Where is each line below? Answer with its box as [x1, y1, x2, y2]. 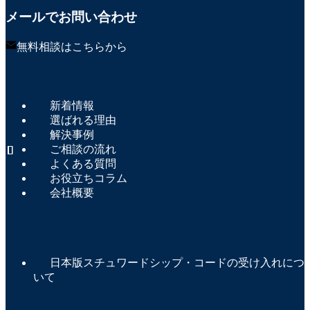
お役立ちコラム [50, 172, 127, 184]
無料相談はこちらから [17, 40, 127, 53]
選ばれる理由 [50, 113, 116, 126]
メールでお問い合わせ [6, 10, 137, 25]
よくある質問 [50, 157, 116, 170]
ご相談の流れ [50, 143, 116, 155]
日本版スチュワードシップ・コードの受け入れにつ [50, 256, 304, 268]
